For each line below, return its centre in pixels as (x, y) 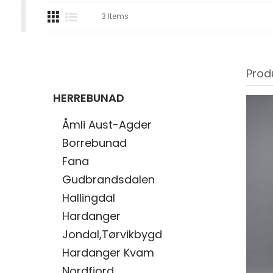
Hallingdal (89, 198)
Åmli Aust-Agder (107, 125)
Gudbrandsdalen (108, 179)
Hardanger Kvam (108, 253)
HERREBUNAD (89, 98)
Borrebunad (94, 143)
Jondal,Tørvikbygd (112, 234)
